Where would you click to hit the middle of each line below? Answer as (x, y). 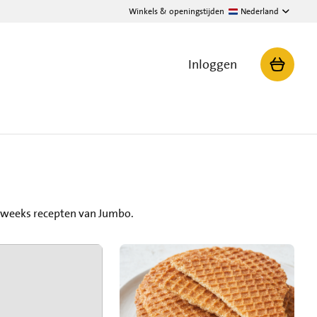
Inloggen (213, 64)
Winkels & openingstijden (177, 11)
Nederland (260, 11)
